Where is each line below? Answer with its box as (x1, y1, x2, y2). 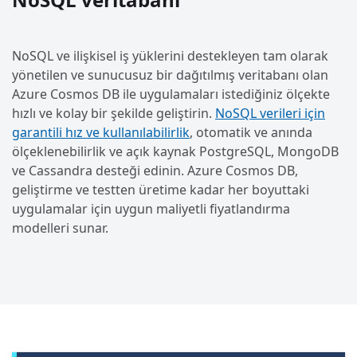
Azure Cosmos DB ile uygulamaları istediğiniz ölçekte (12, 85, 330, 104)
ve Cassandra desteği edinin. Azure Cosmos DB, (12, 162, 298, 180)
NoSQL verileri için (215, 104, 325, 123)
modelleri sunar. (12, 219, 108, 237)
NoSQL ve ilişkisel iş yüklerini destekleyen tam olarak (12, 47, 328, 65)
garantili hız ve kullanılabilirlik (12, 124, 190, 142)
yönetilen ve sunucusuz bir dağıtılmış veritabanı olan (12, 66, 328, 84)
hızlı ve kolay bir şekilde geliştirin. (12, 104, 215, 123)
